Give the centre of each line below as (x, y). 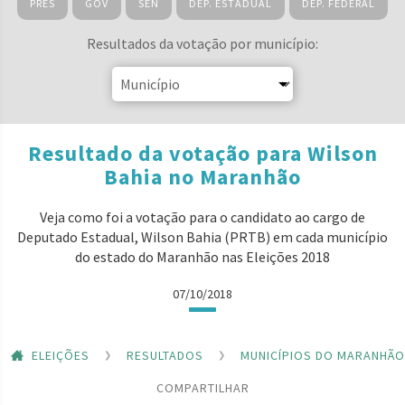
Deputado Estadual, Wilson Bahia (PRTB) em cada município (202, 237)
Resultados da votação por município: (202, 43)
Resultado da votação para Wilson (202, 153)
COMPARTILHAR (202, 387)
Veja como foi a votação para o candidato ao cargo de (202, 217)
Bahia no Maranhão (202, 177)
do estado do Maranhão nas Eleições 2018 (202, 257)
